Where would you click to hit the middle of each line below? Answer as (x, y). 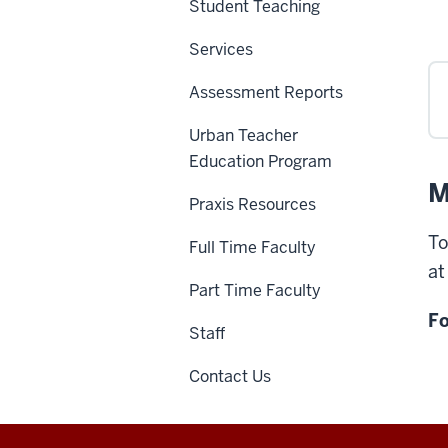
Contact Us (230, 377)
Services (221, 50)
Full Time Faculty (252, 248)
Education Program (260, 162)
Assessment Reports (266, 93)
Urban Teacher (243, 136)
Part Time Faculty (255, 291)
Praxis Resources (252, 205)
